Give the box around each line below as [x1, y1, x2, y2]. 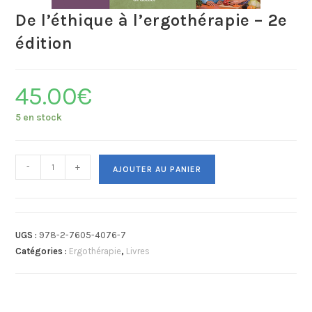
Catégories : [15, 246, 70, 257]
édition [15, 33, 73, 54]
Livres [126, 246, 150, 257]
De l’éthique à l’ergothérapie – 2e [15, 10, 288, 31]
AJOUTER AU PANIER [113, 164, 202, 175]
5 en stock [15, 111, 63, 124]
